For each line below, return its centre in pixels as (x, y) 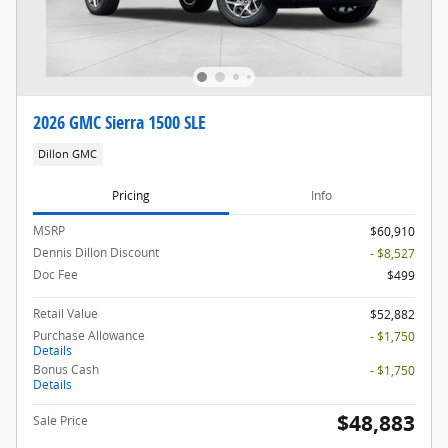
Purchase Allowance (89, 335)
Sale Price (60, 420)
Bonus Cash (66, 369)
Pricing (130, 195)
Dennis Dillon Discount (96, 252)
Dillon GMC (68, 154)
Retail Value (65, 313)
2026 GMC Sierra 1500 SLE (119, 121)
